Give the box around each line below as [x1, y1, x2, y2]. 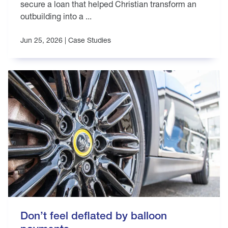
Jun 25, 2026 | [20, 36, 68, 45]
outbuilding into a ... [20, 11, 92, 21]
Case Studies [68, 36, 111, 45]
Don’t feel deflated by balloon [20, 209, 167, 222]
